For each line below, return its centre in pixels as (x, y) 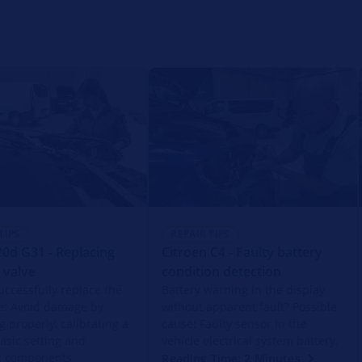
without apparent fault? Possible (250, 306)
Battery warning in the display (244, 289)
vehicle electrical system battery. (250, 340)
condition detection (222, 271)
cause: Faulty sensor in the (234, 323)
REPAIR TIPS (200, 234)
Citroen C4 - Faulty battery (242, 252)
